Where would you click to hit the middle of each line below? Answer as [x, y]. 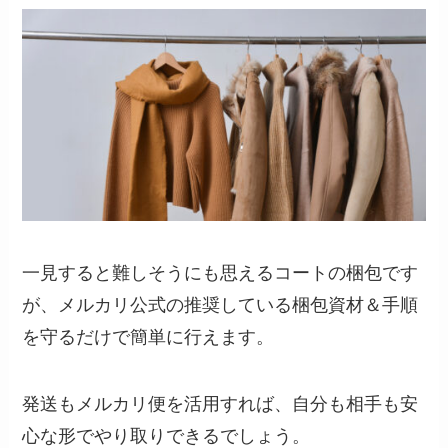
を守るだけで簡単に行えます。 [148, 336]
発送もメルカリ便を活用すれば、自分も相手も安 [220, 404]
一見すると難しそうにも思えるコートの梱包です [220, 272]
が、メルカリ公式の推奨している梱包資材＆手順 [220, 304]
